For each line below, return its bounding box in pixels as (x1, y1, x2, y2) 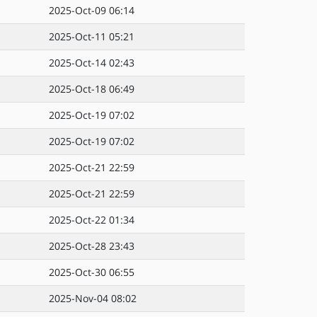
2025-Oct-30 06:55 (49, 265, 134, 279)
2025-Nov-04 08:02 (49, 292, 137, 305)
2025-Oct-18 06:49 (49, 82, 134, 96)
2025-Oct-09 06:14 (49, 4, 134, 17)
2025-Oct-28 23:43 (49, 239, 134, 253)
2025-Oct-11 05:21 (49, 30, 134, 43)
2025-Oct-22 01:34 (49, 213, 134, 226)
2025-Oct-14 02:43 (49, 56, 134, 69)
